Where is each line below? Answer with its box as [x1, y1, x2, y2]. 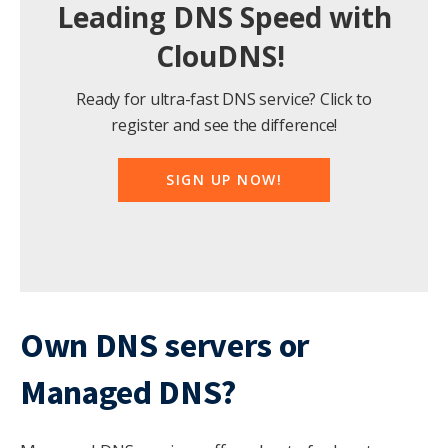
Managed [20, 371, 152, 413]
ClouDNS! [156, 37, 292, 75]
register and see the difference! [111, 114, 337, 136]
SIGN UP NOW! [166, 170, 282, 189]
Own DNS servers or [20, 324, 309, 366]
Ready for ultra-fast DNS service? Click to [76, 88, 372, 110]
